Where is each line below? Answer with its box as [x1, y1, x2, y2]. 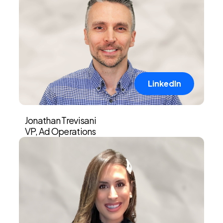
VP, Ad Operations [24, 125, 96, 137]
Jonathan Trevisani [24, 114, 96, 126]
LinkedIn [147, 78, 181, 89]
